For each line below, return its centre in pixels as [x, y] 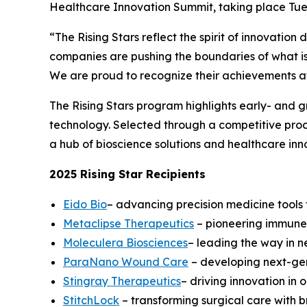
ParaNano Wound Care [126, 262]
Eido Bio [85, 205]
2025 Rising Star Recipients [127, 174]
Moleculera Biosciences [125, 243]
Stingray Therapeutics [122, 281]
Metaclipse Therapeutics [128, 224]
